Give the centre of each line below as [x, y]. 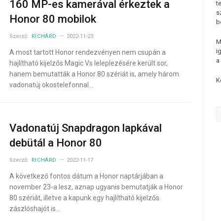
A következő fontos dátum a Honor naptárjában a [86, 176]
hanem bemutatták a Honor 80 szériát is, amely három [94, 74]
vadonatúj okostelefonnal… [51, 85]
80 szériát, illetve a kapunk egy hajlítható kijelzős [84, 198]
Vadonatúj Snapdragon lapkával [85, 128]
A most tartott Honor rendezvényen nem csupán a [87, 52]
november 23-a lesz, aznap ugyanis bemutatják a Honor [96, 187]
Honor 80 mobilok [53, 19]
